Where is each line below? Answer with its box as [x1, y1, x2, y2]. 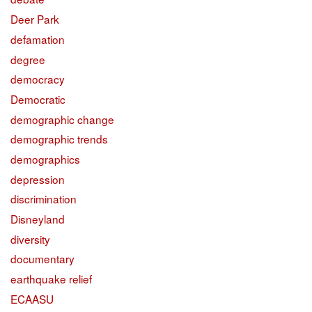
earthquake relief [10, 271, 92, 287]
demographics [10, 150, 80, 166]
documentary [10, 251, 75, 267]
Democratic [10, 91, 65, 107]
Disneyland [10, 211, 65, 227]
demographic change [10, 111, 114, 127]
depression [10, 171, 65, 187]
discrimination [10, 191, 77, 207]
